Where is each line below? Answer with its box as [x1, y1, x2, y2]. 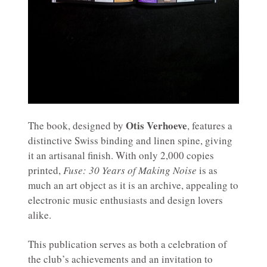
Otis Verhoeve [126, 118, 187, 133]
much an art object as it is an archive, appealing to [28, 178, 238, 193]
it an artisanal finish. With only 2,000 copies [28, 148, 214, 163]
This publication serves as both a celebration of [28, 237, 227, 252]
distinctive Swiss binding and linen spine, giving [28, 133, 232, 148]
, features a [187, 119, 232, 133]
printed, [28, 163, 63, 178]
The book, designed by [28, 119, 126, 133]
